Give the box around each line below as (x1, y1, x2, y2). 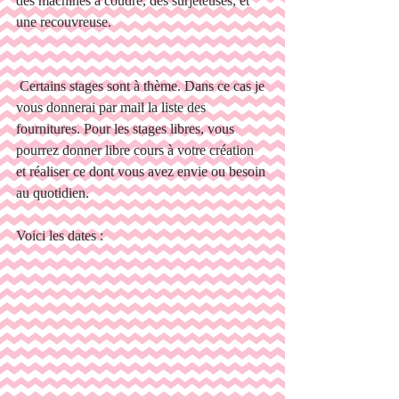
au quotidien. (16, 185, 89, 200)
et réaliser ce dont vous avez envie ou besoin (16, 164, 269, 179)
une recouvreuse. (16, 14, 111, 29)
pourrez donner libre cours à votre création (16, 142, 257, 158)
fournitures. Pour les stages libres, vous (16, 121, 238, 136)
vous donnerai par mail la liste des (16, 100, 209, 115)
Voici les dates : (16, 228, 103, 243)
